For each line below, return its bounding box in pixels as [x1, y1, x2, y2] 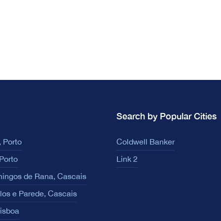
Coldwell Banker [116, 137, 175, 146]
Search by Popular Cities [116, 110, 217, 121]
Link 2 [116, 154, 138, 163]
